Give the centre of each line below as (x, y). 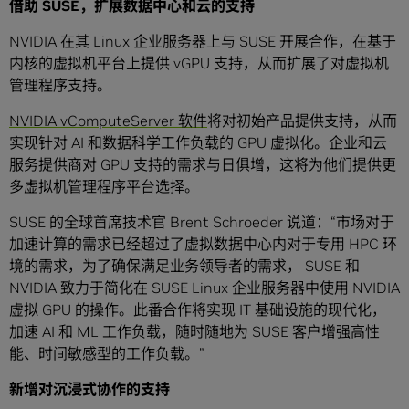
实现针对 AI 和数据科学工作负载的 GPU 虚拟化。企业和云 (198, 143)
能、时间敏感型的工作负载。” (107, 354)
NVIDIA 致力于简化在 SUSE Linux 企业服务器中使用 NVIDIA (204, 288)
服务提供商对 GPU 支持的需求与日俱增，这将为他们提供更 (203, 165)
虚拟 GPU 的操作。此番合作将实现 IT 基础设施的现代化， (198, 310)
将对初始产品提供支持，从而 (302, 121)
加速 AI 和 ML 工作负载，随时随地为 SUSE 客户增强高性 (194, 332)
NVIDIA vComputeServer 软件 (108, 121)
